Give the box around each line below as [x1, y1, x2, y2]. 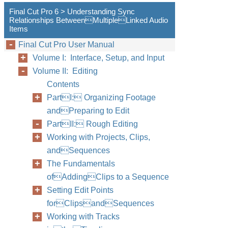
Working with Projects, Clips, [47, 133, 150, 141]
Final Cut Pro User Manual [18, 40, 115, 49]
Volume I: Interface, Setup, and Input [33, 53, 164, 62]
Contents [47, 80, 79, 89]
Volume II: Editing [33, 67, 98, 75]
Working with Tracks [47, 212, 120, 221]
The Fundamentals [47, 159, 115, 168]
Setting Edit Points [47, 186, 113, 194]
